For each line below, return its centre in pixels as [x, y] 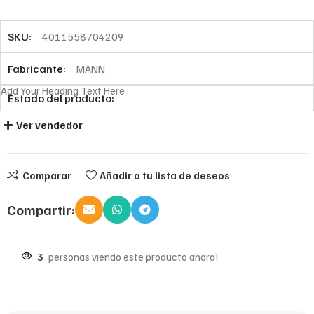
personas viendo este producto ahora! [134, 257]
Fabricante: [37, 69]
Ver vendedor [49, 125]
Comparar [47, 176]
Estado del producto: [61, 98]
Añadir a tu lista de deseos [165, 176]
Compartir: [41, 210]
